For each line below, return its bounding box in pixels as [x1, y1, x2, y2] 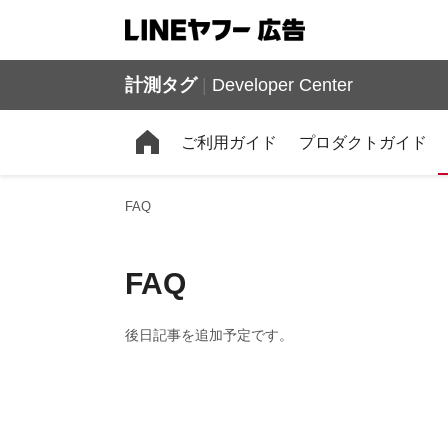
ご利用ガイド [181, 134, 277, 151]
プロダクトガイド [299, 134, 427, 151]
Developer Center [207, 75, 353, 95]
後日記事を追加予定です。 [125, 327, 293, 343]
